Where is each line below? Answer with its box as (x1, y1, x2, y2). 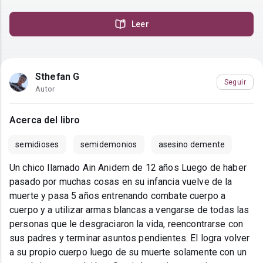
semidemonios (80, 140, 137, 150)
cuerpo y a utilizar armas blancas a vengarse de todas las (9, 204, 249, 216)
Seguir (224, 77, 246, 86)
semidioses (15, 140, 59, 150)
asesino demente (158, 140, 225, 150)
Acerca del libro (9, 114, 80, 126)
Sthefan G (35, 71, 80, 83)
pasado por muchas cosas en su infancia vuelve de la (9, 176, 232, 188)
